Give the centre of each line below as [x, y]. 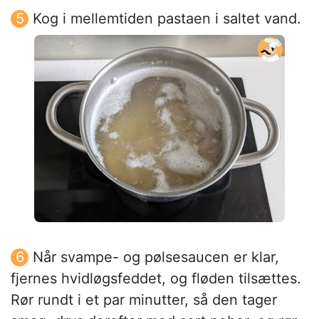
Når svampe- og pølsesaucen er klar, [156, 257]
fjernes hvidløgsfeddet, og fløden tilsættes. [156, 278]
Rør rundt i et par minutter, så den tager [144, 299]
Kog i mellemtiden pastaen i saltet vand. [167, 18]
